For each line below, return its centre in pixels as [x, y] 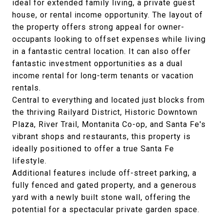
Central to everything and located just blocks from [109, 100]
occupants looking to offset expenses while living [109, 39]
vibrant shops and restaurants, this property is [101, 136]
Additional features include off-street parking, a [104, 173]
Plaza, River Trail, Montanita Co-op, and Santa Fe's [109, 124]
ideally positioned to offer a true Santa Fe [93, 149]
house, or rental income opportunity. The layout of [108, 15]
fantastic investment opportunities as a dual [97, 64]
